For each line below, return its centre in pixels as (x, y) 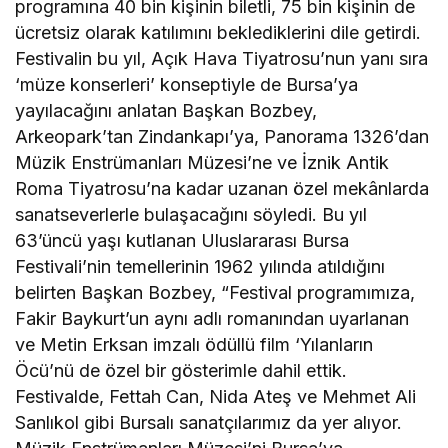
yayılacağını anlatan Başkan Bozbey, (166, 110)
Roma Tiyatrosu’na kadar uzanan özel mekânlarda (222, 188)
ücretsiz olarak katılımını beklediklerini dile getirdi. (218, 32)
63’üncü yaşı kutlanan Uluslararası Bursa (182, 240)
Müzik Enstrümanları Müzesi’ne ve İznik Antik (202, 162)
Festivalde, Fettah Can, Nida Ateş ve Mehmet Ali (216, 396)
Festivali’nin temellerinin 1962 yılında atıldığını (200, 266)
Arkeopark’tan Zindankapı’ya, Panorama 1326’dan (222, 136)
